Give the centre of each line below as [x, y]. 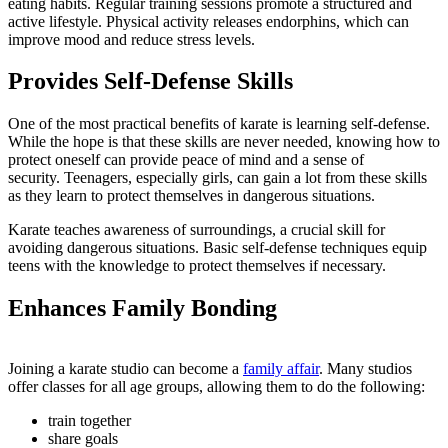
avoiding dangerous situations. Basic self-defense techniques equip [217, 248]
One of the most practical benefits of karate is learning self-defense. [219, 124]
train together [89, 421]
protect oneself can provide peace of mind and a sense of [186, 160]
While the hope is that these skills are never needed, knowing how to [224, 142]
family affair [281, 369]
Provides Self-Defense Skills [150, 81]
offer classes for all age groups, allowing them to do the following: [216, 387]
